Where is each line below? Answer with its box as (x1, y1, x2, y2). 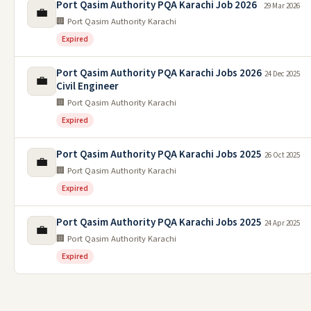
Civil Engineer (56, 79, 119, 94)
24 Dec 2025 (264, 69, 300, 80)
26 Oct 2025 (264, 150, 300, 161)
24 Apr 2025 (264, 218, 300, 229)
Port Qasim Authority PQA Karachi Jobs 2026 (56, 66, 262, 81)
